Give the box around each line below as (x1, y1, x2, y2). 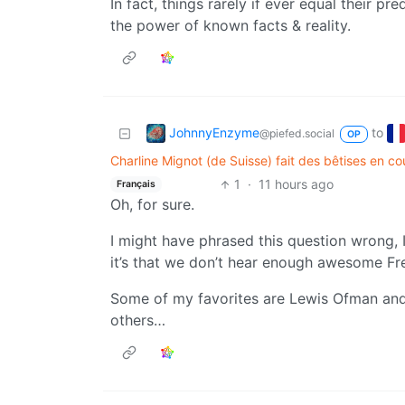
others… (110, 311, 165, 330)
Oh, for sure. (110, 195, 194, 214)
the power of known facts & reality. (110, 16, 351, 35)
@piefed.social (259, 126, 334, 140)
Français (116, 177, 155, 190)
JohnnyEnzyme (169, 124, 259, 140)
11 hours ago (258, 176, 334, 193)
